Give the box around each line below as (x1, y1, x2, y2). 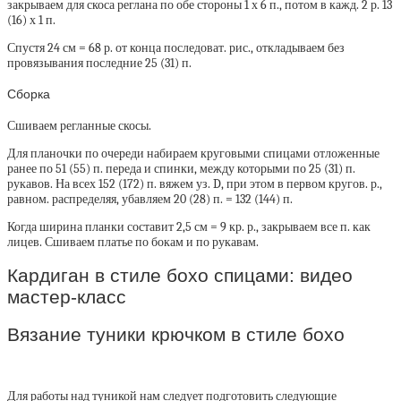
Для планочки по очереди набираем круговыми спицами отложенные (7, 145, 380, 161)
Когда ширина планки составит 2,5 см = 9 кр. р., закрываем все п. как (7, 218, 371, 235)
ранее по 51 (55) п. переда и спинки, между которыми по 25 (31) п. (7, 160, 355, 176)
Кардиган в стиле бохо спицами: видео (7, 265, 353, 286)
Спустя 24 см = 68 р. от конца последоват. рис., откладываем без (7, 39, 345, 55)
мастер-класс (7, 286, 126, 308)
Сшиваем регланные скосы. (7, 117, 151, 133)
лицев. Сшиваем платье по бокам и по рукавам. (7, 234, 259, 250)
